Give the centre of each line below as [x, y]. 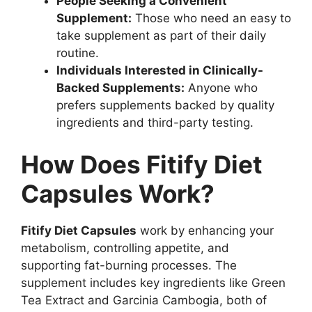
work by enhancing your [205, 230]
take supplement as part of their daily [161, 36]
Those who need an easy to [211, 18]
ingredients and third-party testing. [155, 123]
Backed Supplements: [120, 88]
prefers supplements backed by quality [165, 106]
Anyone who [221, 88]
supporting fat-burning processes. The [129, 265]
